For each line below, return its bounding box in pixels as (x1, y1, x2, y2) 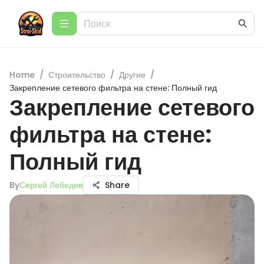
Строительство (48, 69, 105, 81)
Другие (119, 69, 146, 81)
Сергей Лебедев (19, 179, 82, 191)
